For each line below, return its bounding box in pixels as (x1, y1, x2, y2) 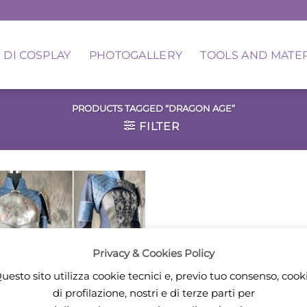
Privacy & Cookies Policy (93, 246, 214, 260)
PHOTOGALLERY (88, 48, 183, 62)
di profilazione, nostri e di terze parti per (52, 286, 255, 299)
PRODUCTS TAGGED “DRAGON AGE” (72, 103, 235, 114)
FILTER (138, 120, 180, 134)
